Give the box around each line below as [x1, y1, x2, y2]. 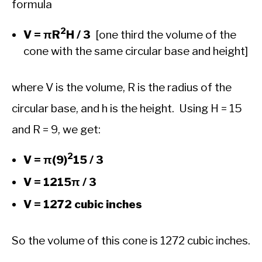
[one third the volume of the [91, 27, 236, 42]
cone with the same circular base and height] [23, 44, 248, 58]
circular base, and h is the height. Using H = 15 [12, 101, 242, 115]
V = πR [23, 27, 60, 42]
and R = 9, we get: [12, 122, 101, 136]
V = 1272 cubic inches [23, 197, 142, 211]
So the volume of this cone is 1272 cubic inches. [12, 233, 250, 247]
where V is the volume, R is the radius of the [12, 80, 232, 94]
